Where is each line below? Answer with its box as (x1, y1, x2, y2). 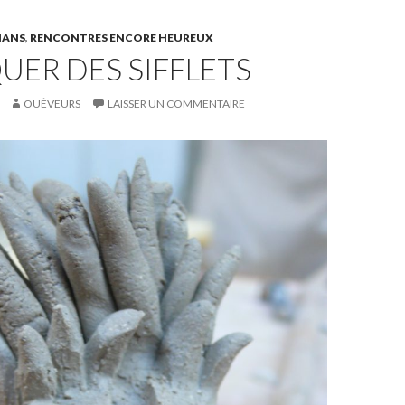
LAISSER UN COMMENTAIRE (108, 97, 245, 110)
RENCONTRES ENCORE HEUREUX (30, 31, 213, 44)
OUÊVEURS (24, 97, 80, 110)
